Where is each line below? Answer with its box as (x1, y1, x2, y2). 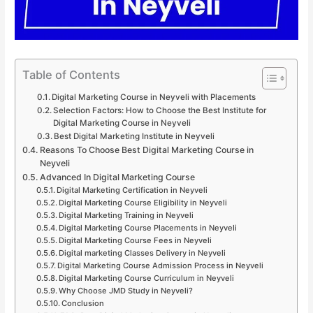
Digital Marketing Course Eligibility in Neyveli (58, 197, 227, 208)
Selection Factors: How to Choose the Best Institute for (52, 105, 266, 115)
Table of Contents (22, 67, 121, 82)
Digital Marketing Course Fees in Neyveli (58, 235, 212, 245)
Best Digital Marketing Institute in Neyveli (53, 131, 214, 141)
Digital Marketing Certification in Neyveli (56, 184, 208, 195)
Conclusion (61, 298, 104, 308)
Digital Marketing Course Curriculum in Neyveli (58, 272, 234, 283)
